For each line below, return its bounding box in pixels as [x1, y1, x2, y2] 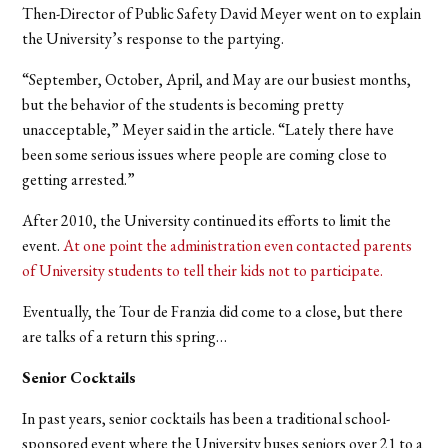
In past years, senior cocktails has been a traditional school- [22, 408, 391, 430]
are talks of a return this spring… [22, 326, 228, 348]
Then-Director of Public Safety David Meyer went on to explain [22, 3, 422, 25]
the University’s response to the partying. [22, 28, 288, 50]
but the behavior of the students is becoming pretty [22, 94, 345, 116]
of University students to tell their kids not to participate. [22, 260, 384, 282]
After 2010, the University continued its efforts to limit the [22, 210, 392, 232]
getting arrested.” [22, 169, 136, 191]
